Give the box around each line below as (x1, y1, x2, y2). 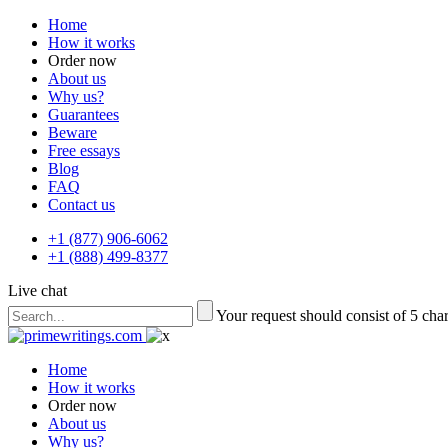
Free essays (48, 142, 120, 159)
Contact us (48, 196, 115, 213)
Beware (48, 124, 97, 141)
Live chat (8, 282, 67, 299)
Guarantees (48, 106, 119, 123)
